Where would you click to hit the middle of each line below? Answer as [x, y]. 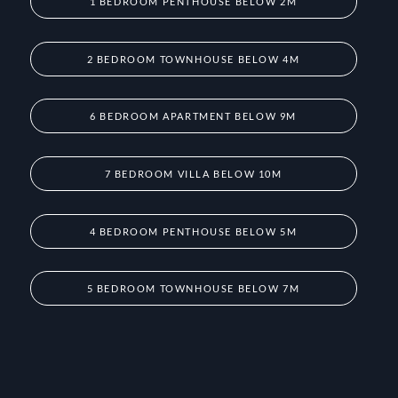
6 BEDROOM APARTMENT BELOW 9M [193, 116]
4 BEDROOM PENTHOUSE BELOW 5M [193, 231]
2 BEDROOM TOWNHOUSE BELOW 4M [193, 59]
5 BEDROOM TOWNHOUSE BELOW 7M [193, 289]
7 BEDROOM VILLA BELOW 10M [193, 174]
